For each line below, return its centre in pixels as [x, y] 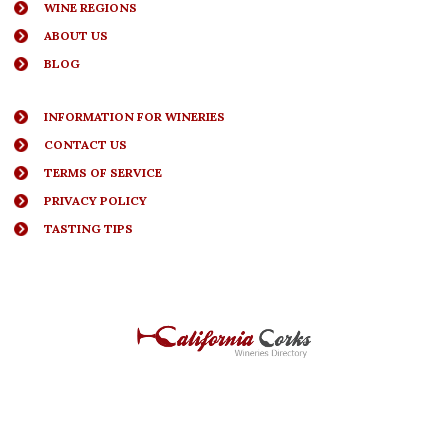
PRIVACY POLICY [95, 201]
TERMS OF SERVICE [103, 173]
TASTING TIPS [88, 229]
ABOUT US [76, 36]
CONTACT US [85, 145]
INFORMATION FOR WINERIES [134, 117]
